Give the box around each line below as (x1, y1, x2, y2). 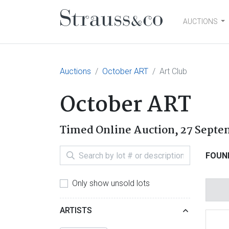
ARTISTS (60, 205, 92, 215)
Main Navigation (60, 18, 201, 45)
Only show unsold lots (72, 178, 150, 188)
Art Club (159, 66, 187, 76)
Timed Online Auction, (60, 122, 180, 139)
